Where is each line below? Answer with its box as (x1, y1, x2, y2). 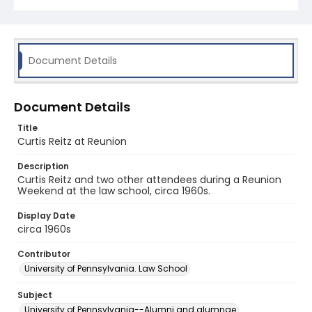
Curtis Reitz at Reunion (17, 134, 127, 148)
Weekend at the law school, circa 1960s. (17, 184, 210, 198)
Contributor (17, 248, 70, 260)
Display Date (17, 210, 75, 221)
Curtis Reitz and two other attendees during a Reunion (17, 173, 281, 187)
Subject (17, 289, 52, 301)
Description (17, 160, 69, 172)
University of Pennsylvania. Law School (24, 263, 187, 274)
